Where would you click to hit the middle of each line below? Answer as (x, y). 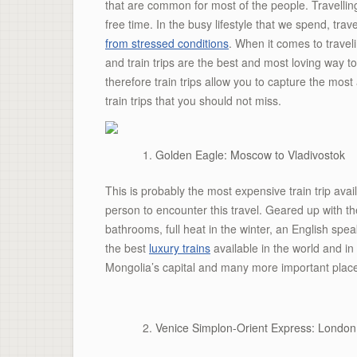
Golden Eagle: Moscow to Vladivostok (250, 154)
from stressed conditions (167, 43)
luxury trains (180, 247)
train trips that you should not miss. (193, 100)
